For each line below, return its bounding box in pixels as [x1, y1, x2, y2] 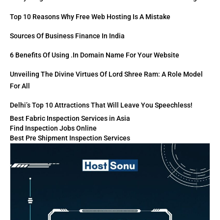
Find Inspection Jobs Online [10, 124, 97, 133]
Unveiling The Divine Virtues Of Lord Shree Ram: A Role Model [10, 70, 203, 79]
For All [10, 82, 30, 90]
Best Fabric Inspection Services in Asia [10, 114, 130, 123]
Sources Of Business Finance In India [10, 32, 125, 40]
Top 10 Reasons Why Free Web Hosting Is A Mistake [10, 13, 170, 21]
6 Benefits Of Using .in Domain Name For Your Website [10, 51, 179, 59]
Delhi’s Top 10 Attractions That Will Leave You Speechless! [10, 101, 192, 110]
